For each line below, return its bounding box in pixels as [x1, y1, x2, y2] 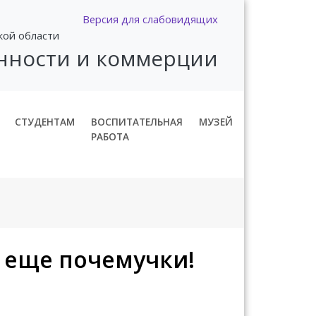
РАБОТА [91, 129, 130, 143]
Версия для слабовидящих [83, 12, 218, 27]
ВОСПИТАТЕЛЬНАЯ [91, 114, 183, 128]
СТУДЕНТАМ [15, 114, 75, 128]
